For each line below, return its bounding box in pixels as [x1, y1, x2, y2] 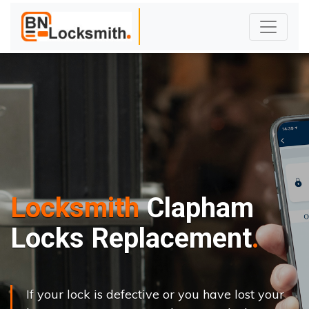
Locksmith [10, 191, 139, 224]
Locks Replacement [10, 221, 252, 255]
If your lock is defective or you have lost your [26, 286, 284, 302]
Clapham [139, 191, 254, 224]
